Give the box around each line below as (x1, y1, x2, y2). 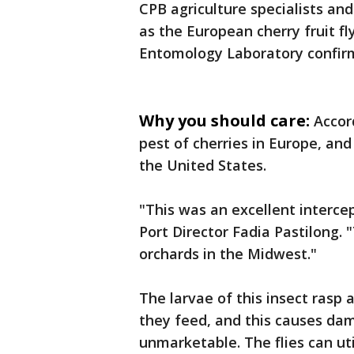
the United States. (139, 156, 266, 175)
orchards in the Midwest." (139, 244, 317, 264)
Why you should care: (139, 110, 310, 132)
